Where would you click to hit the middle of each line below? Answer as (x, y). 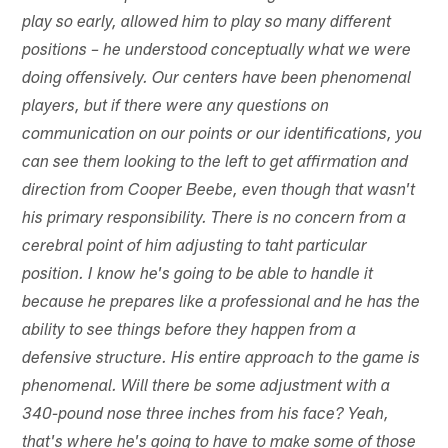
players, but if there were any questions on (176, 107)
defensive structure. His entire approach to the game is (221, 359)
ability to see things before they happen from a (189, 331)
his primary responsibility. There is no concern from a (214, 219)
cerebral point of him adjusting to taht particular (195, 247)
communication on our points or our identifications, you (222, 135)
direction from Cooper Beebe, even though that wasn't (219, 191)
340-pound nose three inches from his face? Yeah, (206, 415)
